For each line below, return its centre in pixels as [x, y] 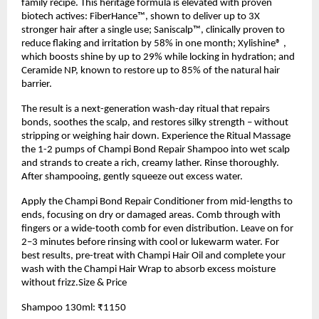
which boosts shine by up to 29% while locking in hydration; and [158, 58]
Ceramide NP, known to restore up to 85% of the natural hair [151, 71]
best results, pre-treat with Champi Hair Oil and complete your [153, 256]
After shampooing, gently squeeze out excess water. [132, 177]
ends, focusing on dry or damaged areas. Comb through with [151, 216]
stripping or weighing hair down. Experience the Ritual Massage [156, 137]
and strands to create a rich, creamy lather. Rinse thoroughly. [150, 164]
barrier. [37, 85]
